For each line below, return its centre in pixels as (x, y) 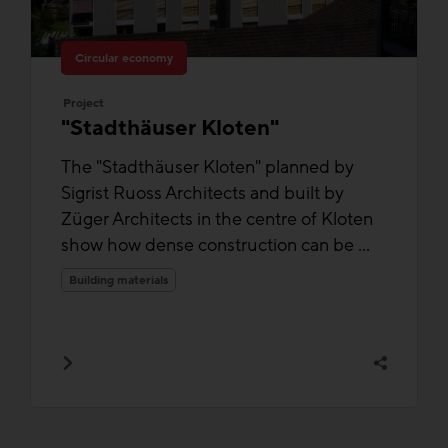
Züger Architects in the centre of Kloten (217, 218)
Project (83, 102)
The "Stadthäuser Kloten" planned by (207, 166)
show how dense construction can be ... (215, 244)
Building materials (118, 279)
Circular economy (124, 57)
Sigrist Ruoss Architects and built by (202, 192)
